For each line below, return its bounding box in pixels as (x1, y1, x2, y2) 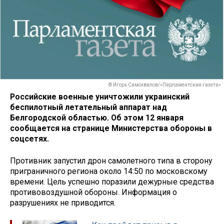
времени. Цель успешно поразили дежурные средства (10, 177, 214, 187)
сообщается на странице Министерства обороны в (10, 123, 212, 133)
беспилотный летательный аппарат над (10, 102, 167, 112)
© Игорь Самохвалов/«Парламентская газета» (108, 82, 221, 88)
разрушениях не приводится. (10, 198, 115, 208)
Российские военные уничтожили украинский (10, 91, 189, 101)
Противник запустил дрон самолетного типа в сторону (10, 156, 212, 166)
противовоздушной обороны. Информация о (10, 187, 177, 197)
